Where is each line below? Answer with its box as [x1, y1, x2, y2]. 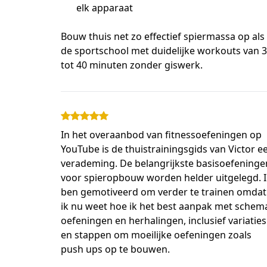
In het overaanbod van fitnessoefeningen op [61, 128, 262, 141]
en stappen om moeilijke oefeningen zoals [61, 228, 252, 241]
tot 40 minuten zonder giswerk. [61, 58, 203, 72]
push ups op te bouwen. [61, 242, 170, 256]
